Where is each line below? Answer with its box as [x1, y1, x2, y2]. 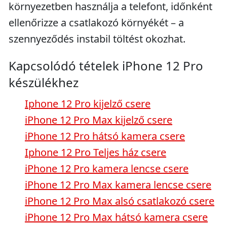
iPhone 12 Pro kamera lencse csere [25, 162, 188, 175]
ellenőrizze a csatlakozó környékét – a [9, 16, 184, 29]
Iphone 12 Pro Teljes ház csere [25, 145, 166, 159]
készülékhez [9, 74, 79, 91]
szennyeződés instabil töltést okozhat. [9, 32, 185, 46]
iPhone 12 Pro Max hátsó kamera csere [25, 210, 208, 224]
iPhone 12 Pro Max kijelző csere [25, 113, 172, 127]
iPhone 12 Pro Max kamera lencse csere [25, 178, 211, 192]
